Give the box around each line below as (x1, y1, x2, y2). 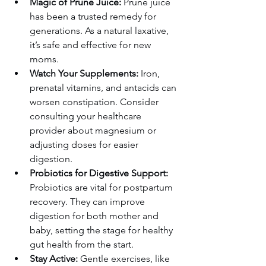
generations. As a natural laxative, (30, 24, 171, 36)
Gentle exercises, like (78, 252, 172, 264)
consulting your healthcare (30, 110, 144, 122)
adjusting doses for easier (30, 138, 141, 150)
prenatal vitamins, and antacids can (30, 81, 179, 93)
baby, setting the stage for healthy (30, 224, 175, 236)
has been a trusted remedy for (30, 10, 159, 22)
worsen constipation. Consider (30, 96, 161, 107)
